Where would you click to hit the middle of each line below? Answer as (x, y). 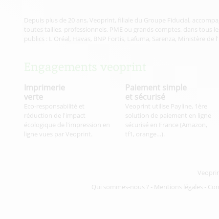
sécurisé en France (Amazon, (166, 125)
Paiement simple (156, 88)
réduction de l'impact (55, 116)
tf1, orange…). (145, 134)
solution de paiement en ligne (168, 116)
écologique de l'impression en (67, 125)
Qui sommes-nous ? (120, 187)
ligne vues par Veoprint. (58, 134)
